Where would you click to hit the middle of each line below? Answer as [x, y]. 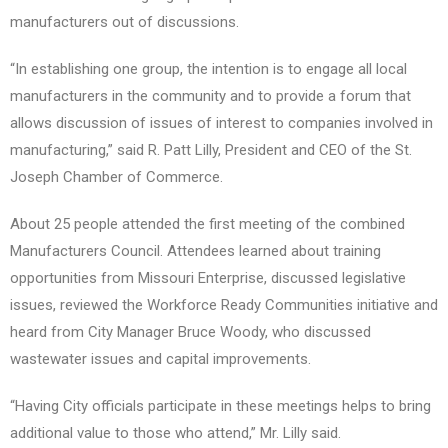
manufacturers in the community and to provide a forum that [210, 96]
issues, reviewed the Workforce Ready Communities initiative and [224, 305]
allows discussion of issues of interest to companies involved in [221, 123]
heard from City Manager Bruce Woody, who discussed [190, 332]
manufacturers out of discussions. [124, 22]
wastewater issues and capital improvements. [160, 359]
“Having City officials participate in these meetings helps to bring [220, 406]
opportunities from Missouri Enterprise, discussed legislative [208, 278]
